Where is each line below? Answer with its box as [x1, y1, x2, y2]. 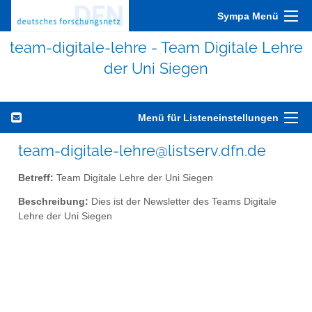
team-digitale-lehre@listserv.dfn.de [18, 141, 266, 159]
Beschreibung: [18, 196, 88, 208]
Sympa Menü [217, 10, 279, 22]
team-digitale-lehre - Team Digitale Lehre [9, 38, 303, 56]
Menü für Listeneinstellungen [138, 112, 279, 123]
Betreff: [18, 172, 54, 183]
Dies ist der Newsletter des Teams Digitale [88, 196, 276, 208]
